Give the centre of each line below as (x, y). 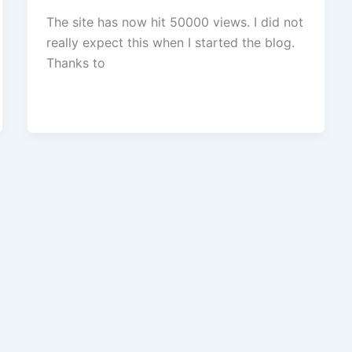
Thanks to (75, 63)
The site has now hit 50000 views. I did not (174, 22)
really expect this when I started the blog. (170, 43)
